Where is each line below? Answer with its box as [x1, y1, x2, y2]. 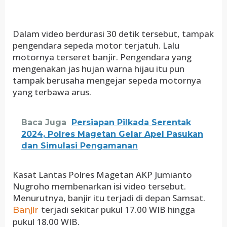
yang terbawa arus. [13, 86, 91, 98]
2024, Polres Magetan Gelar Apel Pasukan [21, 129, 203, 139]
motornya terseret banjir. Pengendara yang [13, 51, 192, 63]
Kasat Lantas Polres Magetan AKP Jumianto [13, 169, 192, 180]
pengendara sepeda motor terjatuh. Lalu [13, 40, 179, 51]
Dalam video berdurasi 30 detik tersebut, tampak [13, 28, 214, 40]
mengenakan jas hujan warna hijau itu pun [13, 63, 184, 74]
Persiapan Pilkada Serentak [71, 118, 191, 127]
